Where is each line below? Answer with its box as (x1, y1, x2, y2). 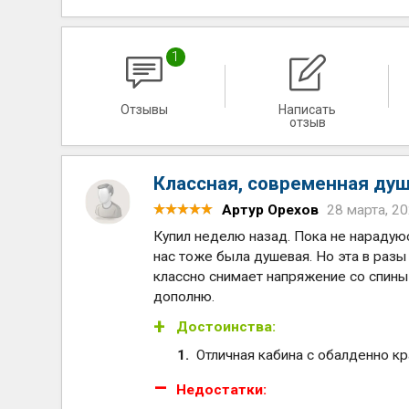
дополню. (153, 288, 215, 305)
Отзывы (120, 102, 168, 117)
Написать (278, 102, 337, 117)
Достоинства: (176, 319, 277, 335)
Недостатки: (176, 382, 267, 399)
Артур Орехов (222, 202, 320, 218)
